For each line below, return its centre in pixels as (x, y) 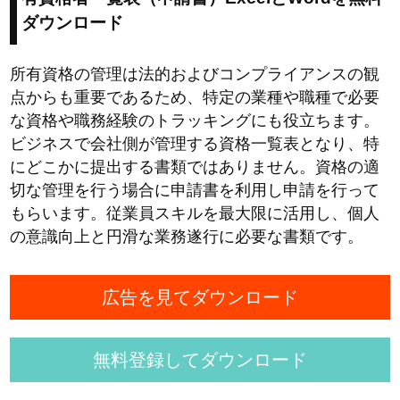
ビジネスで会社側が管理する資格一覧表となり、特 (195, 143)
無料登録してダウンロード (200, 359)
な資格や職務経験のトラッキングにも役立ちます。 (195, 120)
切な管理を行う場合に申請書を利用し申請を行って (195, 190)
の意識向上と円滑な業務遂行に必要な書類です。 (187, 236)
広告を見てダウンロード (200, 297)
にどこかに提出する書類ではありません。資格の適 (195, 167)
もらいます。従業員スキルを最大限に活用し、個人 (195, 213)
